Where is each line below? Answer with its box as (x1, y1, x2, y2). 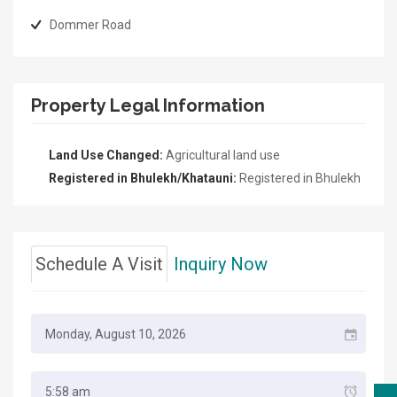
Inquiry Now (174, 253, 268, 275)
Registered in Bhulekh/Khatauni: (49, 171, 237, 185)
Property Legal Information (31, 95, 265, 116)
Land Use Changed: (49, 148, 163, 162)
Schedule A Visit (35, 253, 163, 275)
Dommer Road (50, 18, 131, 32)
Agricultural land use (163, 148, 280, 162)
